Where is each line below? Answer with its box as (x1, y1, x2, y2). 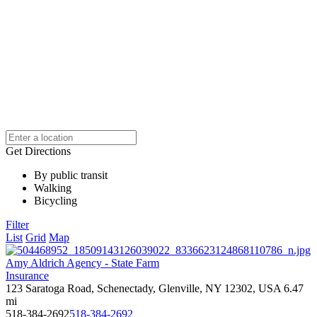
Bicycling (34, 195, 77, 207)
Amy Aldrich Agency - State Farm (6, 257, 159, 269)
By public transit (34, 169, 108, 181)
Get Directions (6, 145, 71, 157)
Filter (6, 219, 29, 231)
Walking (34, 182, 71, 194)
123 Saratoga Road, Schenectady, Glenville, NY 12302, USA (6, 282, 281, 294)
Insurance (6, 270, 49, 282)
